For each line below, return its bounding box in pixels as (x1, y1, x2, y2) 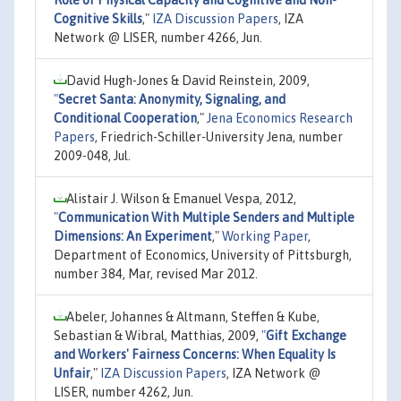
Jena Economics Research (207, 110, 353, 125)
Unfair (54, 365, 90, 380)
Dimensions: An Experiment (54, 228, 212, 243)
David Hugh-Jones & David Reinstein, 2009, (66, 73, 310, 88)
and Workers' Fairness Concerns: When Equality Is (54, 346, 336, 362)
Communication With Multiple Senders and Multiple (58, 209, 354, 225)
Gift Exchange (266, 328, 346, 343)
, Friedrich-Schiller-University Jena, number (95, 129, 343, 144)
